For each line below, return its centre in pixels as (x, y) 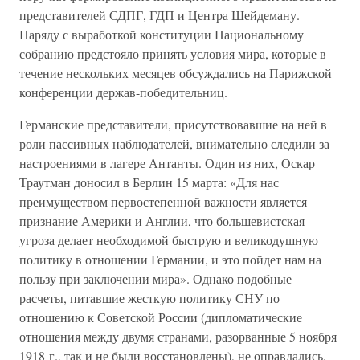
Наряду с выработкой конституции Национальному (162, 34)
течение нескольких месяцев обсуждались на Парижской (176, 73)
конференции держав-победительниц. (123, 92)
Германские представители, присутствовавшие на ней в (173, 124)
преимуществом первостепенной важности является (163, 201)
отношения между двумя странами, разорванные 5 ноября (178, 336)
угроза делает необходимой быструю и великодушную (169, 240)
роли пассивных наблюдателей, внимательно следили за (174, 143)
